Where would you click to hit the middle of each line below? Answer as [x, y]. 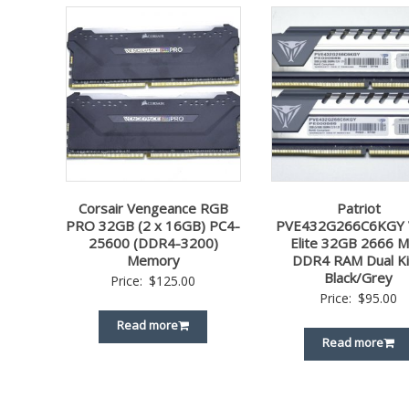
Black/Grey [359, 277]
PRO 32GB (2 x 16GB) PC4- [153, 225]
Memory [153, 260]
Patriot [358, 208]
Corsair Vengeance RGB [153, 208]
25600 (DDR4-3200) [153, 242]
